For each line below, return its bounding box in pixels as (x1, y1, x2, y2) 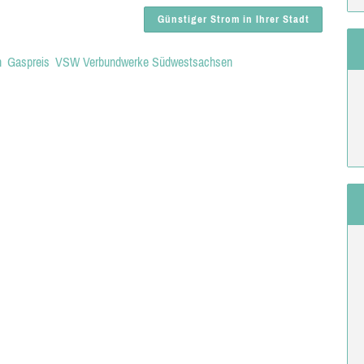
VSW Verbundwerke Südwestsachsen (55, 54, 232, 69)
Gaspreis (7, 54, 50, 69)
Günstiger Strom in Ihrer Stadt (157, 13, 310, 25)
